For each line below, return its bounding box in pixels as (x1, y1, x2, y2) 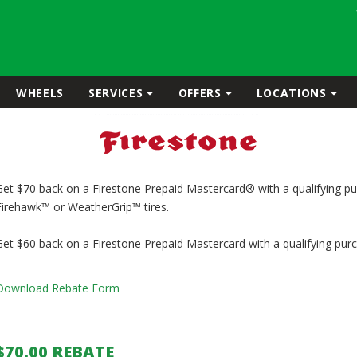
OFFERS (178, 85, 222, 100)
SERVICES (88, 85, 143, 100)
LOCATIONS (256, 85, 327, 100)
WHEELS (15, 85, 65, 100)
